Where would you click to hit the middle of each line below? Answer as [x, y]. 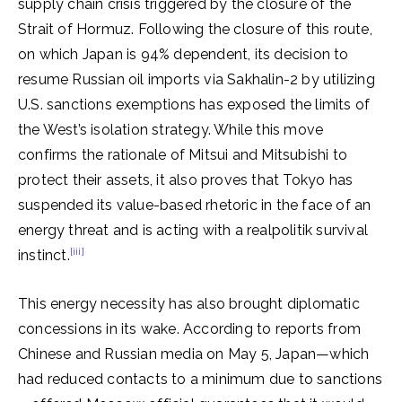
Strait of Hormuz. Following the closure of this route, [195, 29]
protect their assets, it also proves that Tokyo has [186, 180]
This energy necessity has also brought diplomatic [189, 304]
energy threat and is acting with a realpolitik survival [193, 230]
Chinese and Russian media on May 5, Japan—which [194, 354]
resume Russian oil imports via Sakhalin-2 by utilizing [197, 79]
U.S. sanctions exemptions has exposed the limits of [194, 105]
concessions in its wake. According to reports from [190, 329]
